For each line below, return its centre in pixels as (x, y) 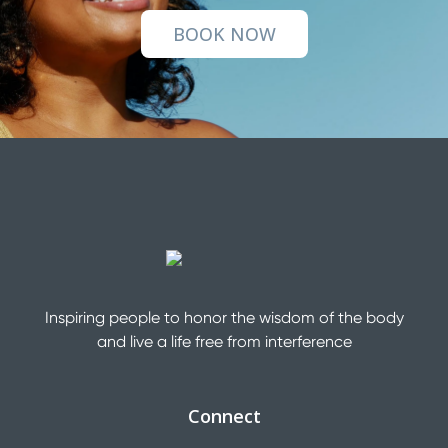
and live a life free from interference (224, 341)
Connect (224, 415)
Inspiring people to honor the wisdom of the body (224, 317)
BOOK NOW (224, 33)
